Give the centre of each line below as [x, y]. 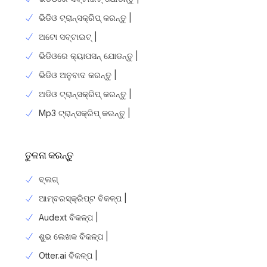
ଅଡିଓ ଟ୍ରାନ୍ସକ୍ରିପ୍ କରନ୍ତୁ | [85, 94]
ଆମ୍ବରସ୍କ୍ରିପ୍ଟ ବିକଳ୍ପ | [83, 198]
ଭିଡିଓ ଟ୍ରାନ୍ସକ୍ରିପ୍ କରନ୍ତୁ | [85, 18]
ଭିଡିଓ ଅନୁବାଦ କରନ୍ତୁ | [77, 75]
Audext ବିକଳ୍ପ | [68, 218]
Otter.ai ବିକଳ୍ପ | [68, 256]
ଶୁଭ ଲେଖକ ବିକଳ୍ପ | [73, 237]
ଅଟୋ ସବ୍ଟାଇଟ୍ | [68, 37]
